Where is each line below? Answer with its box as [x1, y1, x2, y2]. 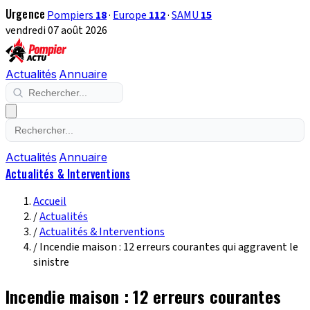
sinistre [33, 255, 69, 270]
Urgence [6, 6, 46, 22]
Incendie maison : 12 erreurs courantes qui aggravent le [39, 239, 298, 255]
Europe [113, 8, 149, 23]
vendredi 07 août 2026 [6, 23, 107, 38]
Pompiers [47, 8, 96, 23]
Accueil [33, 194, 66, 209]
